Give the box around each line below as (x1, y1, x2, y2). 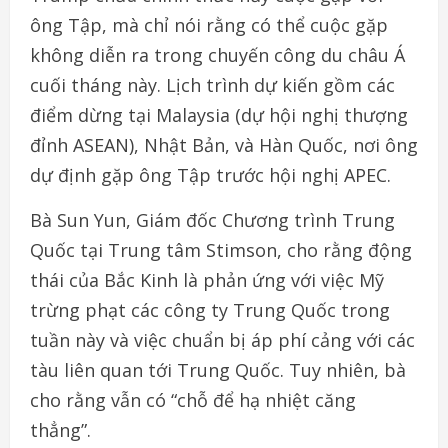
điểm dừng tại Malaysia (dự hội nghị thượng (30, 103, 408, 128)
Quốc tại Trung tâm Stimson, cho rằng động (30, 238, 412, 263)
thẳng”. (30, 418, 91, 443)
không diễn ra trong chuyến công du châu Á (30, 43, 405, 68)
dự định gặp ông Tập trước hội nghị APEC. (30, 163, 391, 188)
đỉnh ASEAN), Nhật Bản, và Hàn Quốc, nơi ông (30, 133, 418, 158)
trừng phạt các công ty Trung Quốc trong (30, 298, 390, 323)
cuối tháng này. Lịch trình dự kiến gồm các (30, 73, 395, 98)
